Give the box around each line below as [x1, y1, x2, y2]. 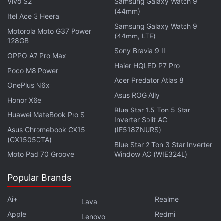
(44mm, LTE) [114, 32, 156, 40]
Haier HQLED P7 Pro [114, 61, 180, 70]
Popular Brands [7, 172, 71, 183]
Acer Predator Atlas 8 [114, 76, 184, 84]
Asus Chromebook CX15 [7, 125, 85, 134]
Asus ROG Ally [114, 91, 160, 99]
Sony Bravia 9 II [114, 46, 165, 55]
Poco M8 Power [7, 66, 58, 74]
